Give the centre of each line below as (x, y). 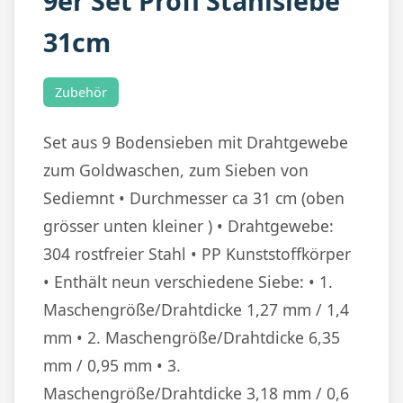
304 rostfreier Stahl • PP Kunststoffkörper (197, 253)
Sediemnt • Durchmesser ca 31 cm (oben (194, 197)
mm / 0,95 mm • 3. (112, 365)
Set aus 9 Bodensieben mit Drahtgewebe (196, 142)
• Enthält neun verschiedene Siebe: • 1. (188, 281)
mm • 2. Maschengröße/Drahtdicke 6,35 (192, 337)
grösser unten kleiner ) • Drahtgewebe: (188, 225)
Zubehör (81, 92)
